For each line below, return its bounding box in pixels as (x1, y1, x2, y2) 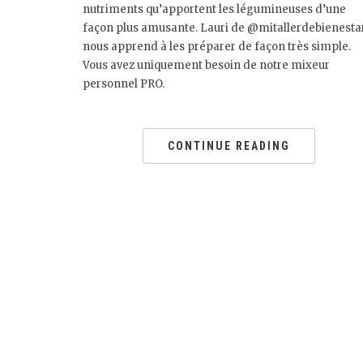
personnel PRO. (83, 77, 164, 91)
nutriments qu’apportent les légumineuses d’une (83, 2, 346, 16)
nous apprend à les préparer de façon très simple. (83, 40, 351, 53)
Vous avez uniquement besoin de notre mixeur (83, 58, 330, 72)
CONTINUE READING (167, 139, 290, 152)
